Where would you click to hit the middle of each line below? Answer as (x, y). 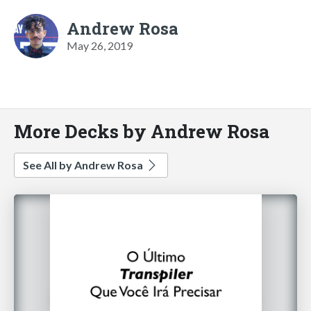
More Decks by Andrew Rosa (142, 131)
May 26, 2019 (100, 45)
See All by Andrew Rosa (84, 165)
